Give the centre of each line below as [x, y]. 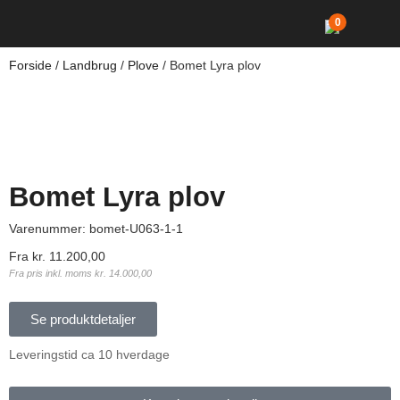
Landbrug [90, 65]
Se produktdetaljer [83, 320]
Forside [30, 65]
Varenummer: [49, 229]
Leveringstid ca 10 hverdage [89, 355]
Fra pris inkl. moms [52, 273]
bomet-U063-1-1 [136, 229]
